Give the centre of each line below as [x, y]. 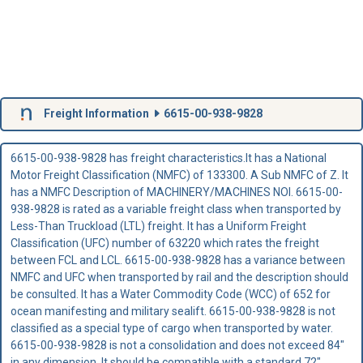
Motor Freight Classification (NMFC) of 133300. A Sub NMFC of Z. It [179, 175]
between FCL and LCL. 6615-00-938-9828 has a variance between [177, 260]
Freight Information [96, 113]
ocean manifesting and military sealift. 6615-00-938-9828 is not [173, 311]
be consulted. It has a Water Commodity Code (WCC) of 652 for [170, 294]
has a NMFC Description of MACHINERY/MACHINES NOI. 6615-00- [176, 192]
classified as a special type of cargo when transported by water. [171, 328]
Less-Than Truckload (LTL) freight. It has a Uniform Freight [158, 226]
